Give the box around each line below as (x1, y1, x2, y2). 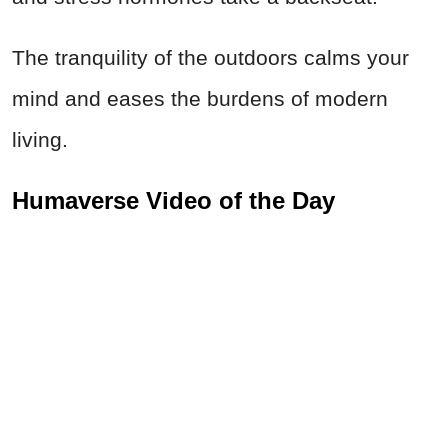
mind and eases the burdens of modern (12, 87, 388, 111)
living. (12, 128, 68, 152)
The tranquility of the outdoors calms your (12, 46, 409, 70)
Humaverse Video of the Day (12, 187, 335, 215)
